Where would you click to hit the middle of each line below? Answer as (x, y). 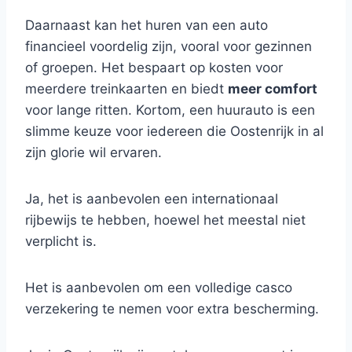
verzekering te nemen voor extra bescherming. (172, 309)
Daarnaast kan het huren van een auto (147, 25)
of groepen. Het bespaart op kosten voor (154, 68)
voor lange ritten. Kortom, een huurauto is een (170, 110)
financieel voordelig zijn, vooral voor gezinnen (169, 46)
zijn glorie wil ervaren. (93, 152)
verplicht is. (61, 241)
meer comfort (273, 89)
